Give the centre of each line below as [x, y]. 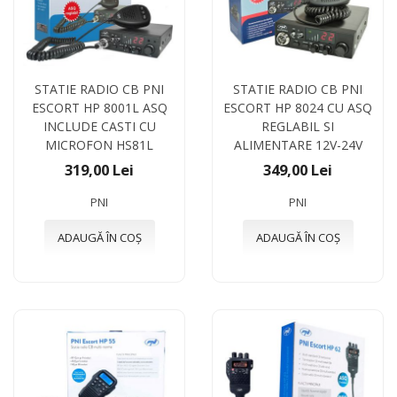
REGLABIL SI [298, 126]
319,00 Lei [99, 169]
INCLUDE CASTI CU [99, 126]
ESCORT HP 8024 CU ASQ [298, 107]
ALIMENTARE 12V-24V [298, 144]
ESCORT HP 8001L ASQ [99, 107]
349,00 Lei [298, 169]
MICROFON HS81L [99, 144]
